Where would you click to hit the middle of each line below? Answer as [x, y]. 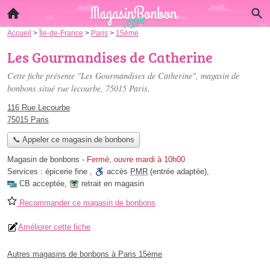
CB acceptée [42, 184]
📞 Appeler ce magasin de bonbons [73, 140]
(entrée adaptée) [177, 172]
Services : [26, 172]
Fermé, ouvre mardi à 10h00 [136, 160]
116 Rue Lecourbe [39, 108]
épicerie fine [66, 172]
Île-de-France [61, 33]
